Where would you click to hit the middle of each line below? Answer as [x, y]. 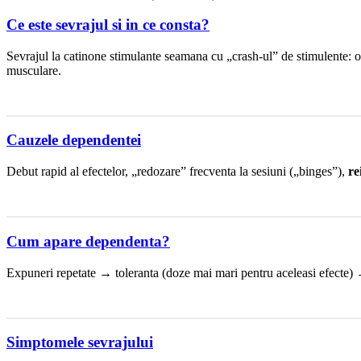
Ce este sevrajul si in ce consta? [108, 24]
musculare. [34, 70]
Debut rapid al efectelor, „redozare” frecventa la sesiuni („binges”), [177, 172]
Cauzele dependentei [74, 140]
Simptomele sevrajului [80, 342]
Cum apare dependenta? [88, 241]
